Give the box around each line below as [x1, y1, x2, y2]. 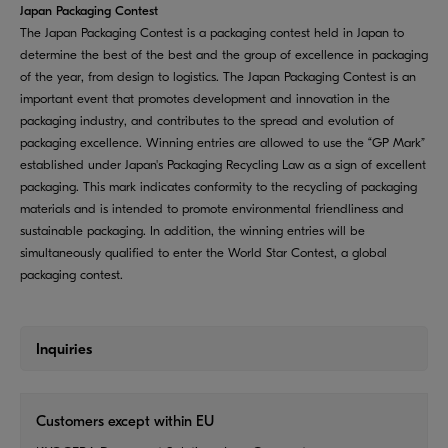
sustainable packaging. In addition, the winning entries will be [20, 222, 365, 238]
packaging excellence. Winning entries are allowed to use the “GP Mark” [20, 134, 425, 150]
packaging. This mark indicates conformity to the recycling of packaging [20, 178, 417, 194]
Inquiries [36, 339, 92, 358]
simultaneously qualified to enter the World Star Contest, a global [20, 244, 387, 260]
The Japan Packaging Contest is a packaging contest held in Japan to [20, 24, 404, 40]
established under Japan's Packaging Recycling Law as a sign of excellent [20, 156, 426, 172]
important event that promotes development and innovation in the [20, 90, 390, 106]
